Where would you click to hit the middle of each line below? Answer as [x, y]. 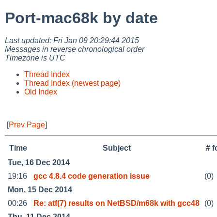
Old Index [41, 92]
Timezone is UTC [35, 58]
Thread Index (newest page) [72, 83]
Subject [116, 148]
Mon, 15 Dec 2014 [40, 189]
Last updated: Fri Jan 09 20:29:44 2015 [72, 40]
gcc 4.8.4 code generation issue [92, 176]
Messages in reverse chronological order [75, 49]
